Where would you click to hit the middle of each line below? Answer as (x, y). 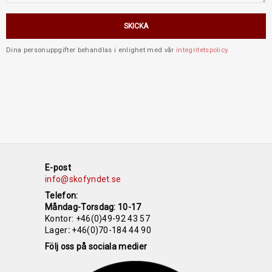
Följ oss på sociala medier (96, 247)
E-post (58, 167)
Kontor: (59, 219)
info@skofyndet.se (83, 179)
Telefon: (62, 196)
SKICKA (136, 26)
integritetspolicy (202, 50)
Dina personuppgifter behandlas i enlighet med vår (91, 50)
